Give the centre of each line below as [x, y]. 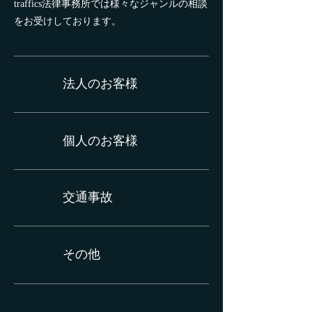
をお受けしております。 [68, 21]
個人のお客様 [100, 141]
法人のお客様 [100, 84]
